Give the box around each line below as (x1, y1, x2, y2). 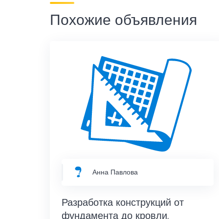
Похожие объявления (50, 10, 197, 29)
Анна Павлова (92, 168, 138, 177)
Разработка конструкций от (62, 196, 184, 208)
